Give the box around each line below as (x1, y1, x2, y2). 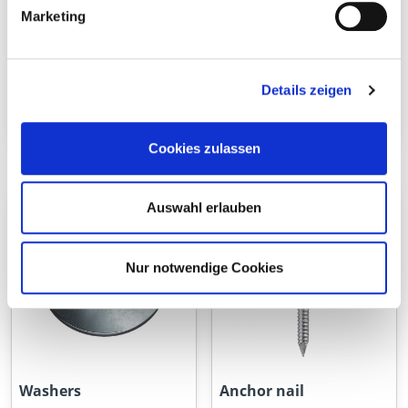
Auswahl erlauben (147, 199, 261, 216)
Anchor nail (219, 381, 304, 401)
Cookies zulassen (148, 139, 260, 156)
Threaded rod (19, 119, 116, 139)
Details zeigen (261, 82, 352, 98)
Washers (19, 381, 81, 401)
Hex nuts (219, 119, 284, 139)
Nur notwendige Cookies (125, 259, 283, 275)
